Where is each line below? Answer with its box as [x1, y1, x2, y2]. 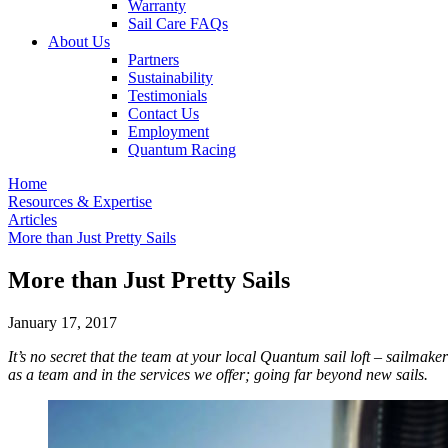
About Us [48, 33, 110, 50]
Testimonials [128, 87, 207, 104]
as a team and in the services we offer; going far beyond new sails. [8, 365, 428, 383]
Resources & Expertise [8, 193, 152, 210]
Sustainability [128, 69, 213, 86]
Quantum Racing [128, 141, 236, 158]
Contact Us [128, 105, 199, 122]
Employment [128, 123, 209, 140]
